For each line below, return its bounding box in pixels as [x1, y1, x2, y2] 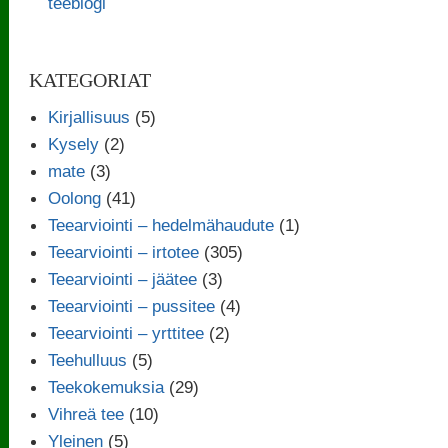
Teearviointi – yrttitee [48, 322, 205, 343]
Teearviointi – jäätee [48, 268, 198, 289]
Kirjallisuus [48, 106, 131, 127]
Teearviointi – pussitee [48, 295, 216, 316]
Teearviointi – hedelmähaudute [48, 214, 275, 235]
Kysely [48, 133, 100, 154]
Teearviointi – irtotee [48, 241, 200, 262]
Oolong [48, 187, 102, 208]
